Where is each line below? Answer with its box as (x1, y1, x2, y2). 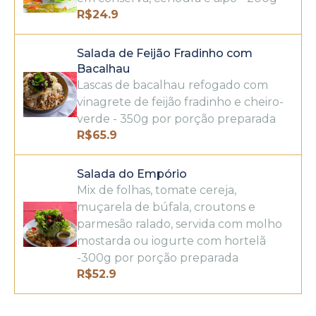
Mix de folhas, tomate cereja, (77, 183, 237, 197)
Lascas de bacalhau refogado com (77, 78, 269, 92)
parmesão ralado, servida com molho (77, 217, 283, 231)
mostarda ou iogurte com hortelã (77, 234, 267, 248)
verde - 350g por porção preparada (77, 112, 276, 126)
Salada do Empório (77, 167, 188, 181)
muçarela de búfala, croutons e (77, 200, 256, 214)
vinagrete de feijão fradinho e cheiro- (77, 95, 284, 109)
